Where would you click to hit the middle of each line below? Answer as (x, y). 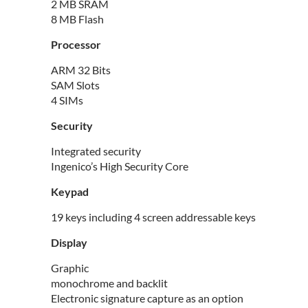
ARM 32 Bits (81, 70)
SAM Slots (75, 85)
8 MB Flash (77, 19)
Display (69, 243)
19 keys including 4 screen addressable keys (153, 217)
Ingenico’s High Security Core (120, 166)
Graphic (70, 268)
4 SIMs (67, 100)
